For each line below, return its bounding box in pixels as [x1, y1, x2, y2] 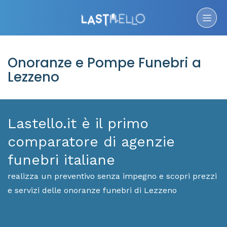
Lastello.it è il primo [8, 115, 148, 132]
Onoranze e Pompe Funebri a [8, 54, 201, 72]
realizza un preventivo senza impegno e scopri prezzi [8, 171, 217, 181]
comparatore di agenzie [8, 133, 175, 150]
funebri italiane [8, 152, 115, 168]
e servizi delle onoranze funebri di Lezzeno [8, 185, 177, 195]
